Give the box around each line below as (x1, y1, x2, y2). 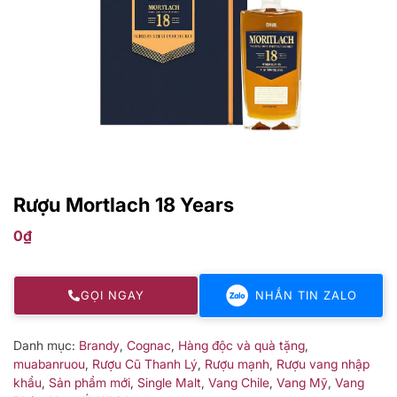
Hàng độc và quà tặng (178, 337, 305, 353)
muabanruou (13, 355, 85, 371)
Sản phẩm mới (49, 374, 130, 390)
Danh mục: (13, 337, 79, 353)
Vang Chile (208, 374, 269, 390)
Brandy (79, 337, 120, 353)
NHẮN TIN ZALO (254, 287, 357, 302)
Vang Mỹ (276, 374, 328, 390)
